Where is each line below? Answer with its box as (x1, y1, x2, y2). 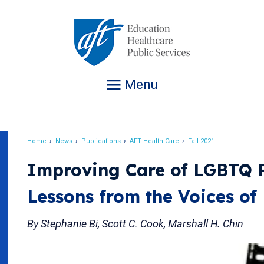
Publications (81, 137, 121, 145)
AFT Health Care (130, 137, 179, 145)
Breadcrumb (27, 143, 111, 160)
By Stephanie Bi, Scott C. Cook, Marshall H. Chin (27, 217, 243, 230)
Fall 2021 (188, 137, 214, 145)
